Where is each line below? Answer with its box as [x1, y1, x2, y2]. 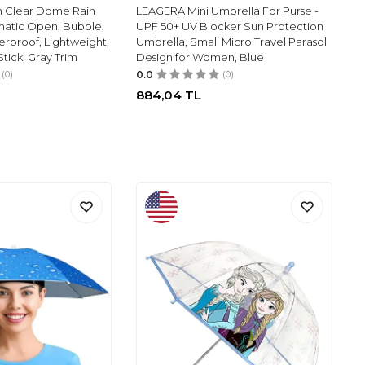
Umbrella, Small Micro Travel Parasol [136, 35, 328, 49]
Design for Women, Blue [136, 51, 265, 64]
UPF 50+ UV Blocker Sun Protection [136, 20, 324, 33]
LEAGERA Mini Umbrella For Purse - [136, 4, 319, 18]
